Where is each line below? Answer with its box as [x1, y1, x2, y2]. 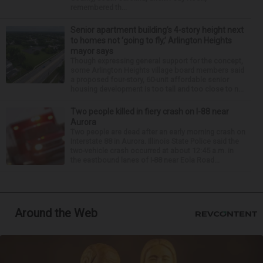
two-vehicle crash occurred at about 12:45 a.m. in [70, 146, 234, 155]
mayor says [70, 46, 113, 56]
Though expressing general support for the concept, [70, 56, 243, 65]
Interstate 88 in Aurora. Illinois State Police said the [70, 137, 239, 146]
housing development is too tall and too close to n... [70, 85, 244, 93]
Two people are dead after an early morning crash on [70, 127, 245, 136]
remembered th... [70, 3, 127, 12]
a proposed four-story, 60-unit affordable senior [70, 75, 229, 84]
